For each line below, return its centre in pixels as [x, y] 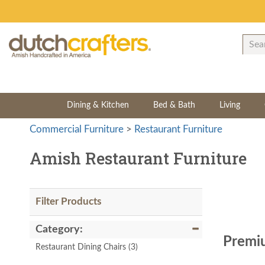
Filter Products [68, 201]
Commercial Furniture [77, 129]
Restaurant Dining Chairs [81, 247]
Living [230, 105]
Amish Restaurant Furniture [138, 158]
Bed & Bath [174, 105]
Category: [59, 230]
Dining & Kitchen [98, 105]
